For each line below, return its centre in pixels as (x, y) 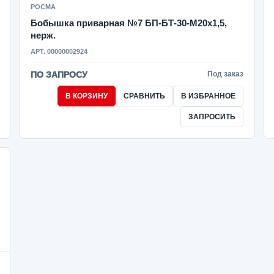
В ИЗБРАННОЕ (209, 96)
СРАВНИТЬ (145, 96)
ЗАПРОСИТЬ (212, 117)
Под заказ (226, 74)
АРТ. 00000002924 (59, 51)
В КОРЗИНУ (87, 96)
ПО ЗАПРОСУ (59, 75)
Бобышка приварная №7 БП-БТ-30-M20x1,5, (128, 23)
